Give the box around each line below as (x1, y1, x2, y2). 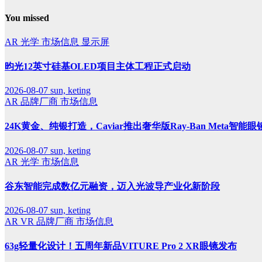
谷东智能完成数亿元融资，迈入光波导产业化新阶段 (5, 181, 220, 191)
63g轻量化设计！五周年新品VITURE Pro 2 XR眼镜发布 (5, 241, 237, 251)
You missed (5, 13, 49, 23)
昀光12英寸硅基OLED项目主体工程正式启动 (5, 61, 191, 71)
